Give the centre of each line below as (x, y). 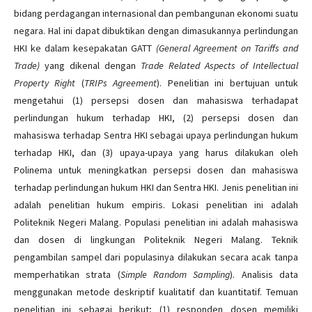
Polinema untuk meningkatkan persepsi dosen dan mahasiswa (156, 170)
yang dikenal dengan (90, 65)
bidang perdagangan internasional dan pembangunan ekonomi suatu (156, 13)
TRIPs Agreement (120, 83)
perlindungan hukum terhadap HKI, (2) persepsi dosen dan (156, 117)
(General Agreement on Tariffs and (227, 48)
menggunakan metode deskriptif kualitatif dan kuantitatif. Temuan (156, 291)
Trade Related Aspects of (194, 65)
